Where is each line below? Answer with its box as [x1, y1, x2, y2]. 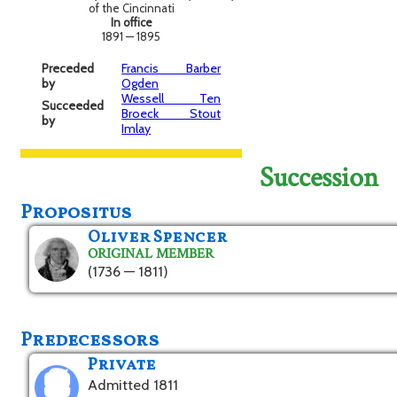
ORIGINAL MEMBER [88, 244, 214, 264]
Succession [260, 160, 379, 197]
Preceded [42, 60, 95, 77]
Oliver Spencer [88, 226, 228, 250]
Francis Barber [121, 60, 222, 77]
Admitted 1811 [88, 376, 179, 394]
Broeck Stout [121, 105, 222, 122]
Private [88, 354, 157, 378]
